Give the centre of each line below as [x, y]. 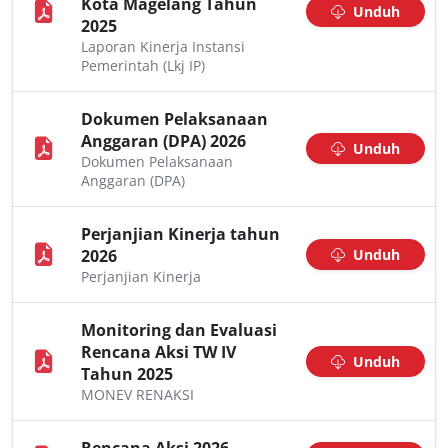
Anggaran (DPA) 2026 [163, 141]
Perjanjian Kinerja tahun [180, 234]
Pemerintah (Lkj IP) [143, 65]
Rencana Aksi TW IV [158, 352]
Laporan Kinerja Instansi [163, 46]
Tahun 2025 [127, 374]
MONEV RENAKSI [137, 394]
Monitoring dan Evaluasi [179, 330]
